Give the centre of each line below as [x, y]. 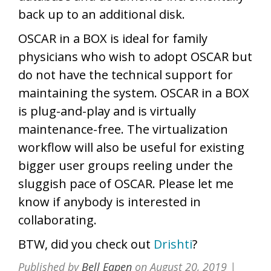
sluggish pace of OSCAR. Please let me [126, 184]
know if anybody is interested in [109, 202]
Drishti [173, 244]
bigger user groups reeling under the [126, 166]
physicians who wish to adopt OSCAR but [135, 57]
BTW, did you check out [86, 244]
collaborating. [57, 220]
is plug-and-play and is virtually [107, 111]
